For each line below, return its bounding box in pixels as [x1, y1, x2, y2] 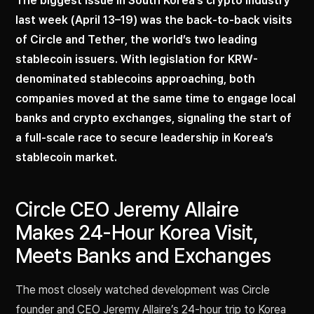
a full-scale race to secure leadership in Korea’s [15, 131, 273, 145]
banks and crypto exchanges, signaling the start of [15, 111, 292, 125]
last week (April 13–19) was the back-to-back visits [15, 13, 292, 27]
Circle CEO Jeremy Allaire [15, 198, 239, 222]
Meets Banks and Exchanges [15, 244, 271, 268]
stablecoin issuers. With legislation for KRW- [15, 53, 258, 67]
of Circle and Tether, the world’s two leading [15, 33, 257, 47]
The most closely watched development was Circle [15, 283, 270, 297]
